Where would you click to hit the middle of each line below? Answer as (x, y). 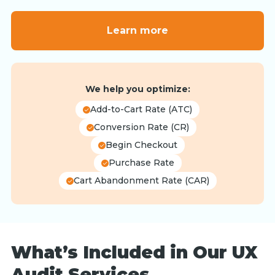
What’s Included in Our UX (134, 253)
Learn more (137, 31)
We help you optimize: (137, 89)
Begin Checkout (141, 145)
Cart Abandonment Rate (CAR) (141, 181)
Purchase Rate (141, 163)
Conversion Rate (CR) (141, 127)
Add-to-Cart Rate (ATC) (141, 110)
